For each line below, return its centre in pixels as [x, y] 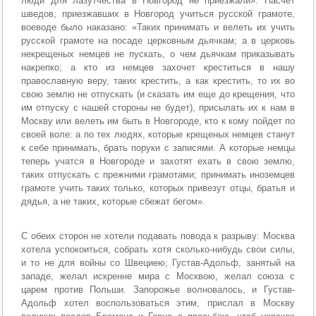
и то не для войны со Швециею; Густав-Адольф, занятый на [158, 263]
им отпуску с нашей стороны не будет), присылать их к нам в [158, 108]
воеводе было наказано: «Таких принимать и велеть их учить [158, 28]
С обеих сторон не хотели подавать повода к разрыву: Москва [158, 236]
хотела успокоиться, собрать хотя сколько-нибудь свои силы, [158, 250]
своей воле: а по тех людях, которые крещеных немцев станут [158, 135]
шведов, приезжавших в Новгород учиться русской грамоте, [158, 14]
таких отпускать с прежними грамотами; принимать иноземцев [158, 175]
